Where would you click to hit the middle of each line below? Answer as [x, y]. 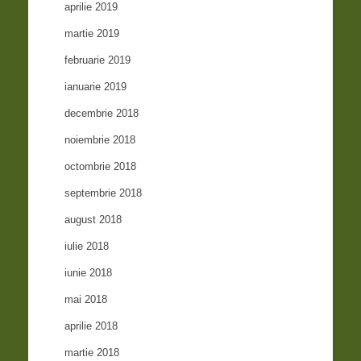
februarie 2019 [98, 60]
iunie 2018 [89, 273]
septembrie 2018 [104, 193]
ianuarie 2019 [96, 87]
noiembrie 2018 [100, 140]
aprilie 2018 [91, 326]
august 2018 [93, 220]
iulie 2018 [87, 247]
